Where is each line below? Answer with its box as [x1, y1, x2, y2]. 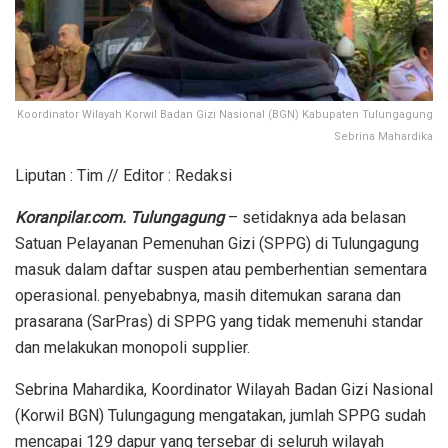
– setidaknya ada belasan [228, 207, 406, 227]
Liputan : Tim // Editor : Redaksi [15, 165, 232, 185]
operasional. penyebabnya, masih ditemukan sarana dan [15, 285, 401, 305]
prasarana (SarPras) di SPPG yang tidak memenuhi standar [15, 311, 423, 331]
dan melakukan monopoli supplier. [15, 337, 250, 357]
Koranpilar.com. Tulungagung [15, 207, 224, 227]
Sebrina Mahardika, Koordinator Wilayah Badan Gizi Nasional [15, 379, 433, 399]
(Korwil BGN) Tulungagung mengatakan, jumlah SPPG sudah [15, 405, 426, 425]
